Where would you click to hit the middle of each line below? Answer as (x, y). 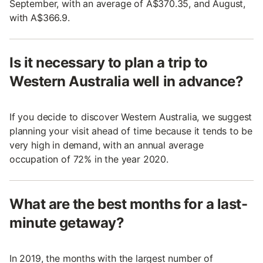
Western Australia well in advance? (127, 81)
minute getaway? (67, 222)
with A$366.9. (40, 17)
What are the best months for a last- (129, 204)
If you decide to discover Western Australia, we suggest (131, 117)
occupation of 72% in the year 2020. (89, 159)
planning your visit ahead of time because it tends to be (131, 131)
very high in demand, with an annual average (107, 145)
